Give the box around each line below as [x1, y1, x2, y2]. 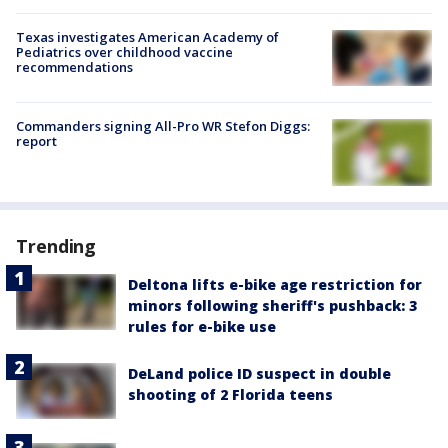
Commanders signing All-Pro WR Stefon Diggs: [16, 117, 310, 136]
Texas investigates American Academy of [16, 28, 279, 47]
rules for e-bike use [128, 317, 276, 337]
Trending [16, 234, 97, 259]
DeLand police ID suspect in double [128, 364, 391, 384]
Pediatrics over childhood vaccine [16, 43, 233, 62]
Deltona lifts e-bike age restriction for [128, 275, 422, 295]
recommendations [16, 58, 133, 77]
